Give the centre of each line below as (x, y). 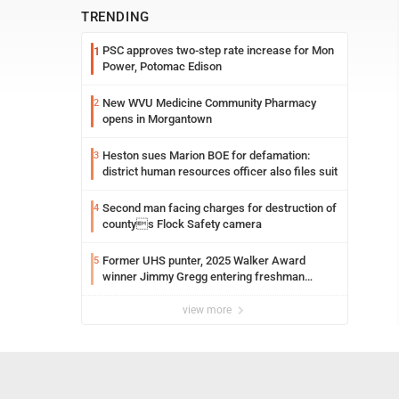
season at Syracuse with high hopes (194, 293)
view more (208, 310)
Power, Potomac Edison (162, 66)
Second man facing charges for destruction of (220, 208)
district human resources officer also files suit (220, 171)
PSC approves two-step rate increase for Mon (218, 50)
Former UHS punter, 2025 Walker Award (204, 261)
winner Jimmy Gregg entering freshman (204, 277)
